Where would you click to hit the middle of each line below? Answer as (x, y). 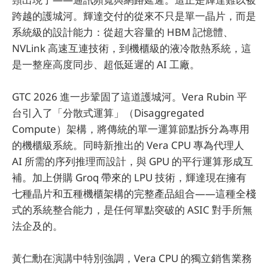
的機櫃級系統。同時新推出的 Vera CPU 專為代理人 (128, 145)
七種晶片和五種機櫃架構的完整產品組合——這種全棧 (134, 194)
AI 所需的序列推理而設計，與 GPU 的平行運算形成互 (133, 162)
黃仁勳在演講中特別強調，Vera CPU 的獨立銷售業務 (132, 258)
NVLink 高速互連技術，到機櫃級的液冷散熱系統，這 (132, 48)
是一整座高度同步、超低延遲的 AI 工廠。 (106, 65)
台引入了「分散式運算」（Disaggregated (108, 113)
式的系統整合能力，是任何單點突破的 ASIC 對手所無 (132, 210)
